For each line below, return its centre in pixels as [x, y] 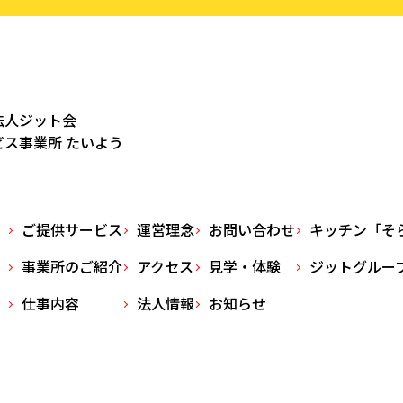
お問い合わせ [252, 230]
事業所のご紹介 [72, 267]
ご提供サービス [72, 230]
